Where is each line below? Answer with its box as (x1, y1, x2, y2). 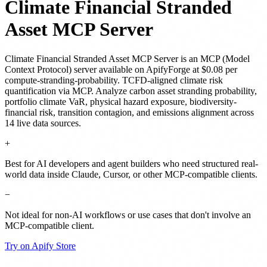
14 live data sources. (5, 117, 81, 128)
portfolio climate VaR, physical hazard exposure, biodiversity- (5, 96, 237, 107)
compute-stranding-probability (5, 74, 117, 85)
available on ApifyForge (97, 64, 190, 74)
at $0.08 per (190, 64, 237, 74)
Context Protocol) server (5, 64, 97, 74)
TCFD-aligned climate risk (122, 74, 223, 85)
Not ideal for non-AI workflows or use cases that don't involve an (5, 209, 251, 220)
